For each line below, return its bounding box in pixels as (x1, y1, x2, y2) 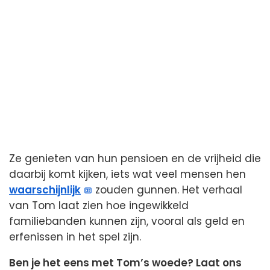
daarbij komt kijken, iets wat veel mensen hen (9, 167, 246, 182)
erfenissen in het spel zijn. (9, 230, 141, 245)
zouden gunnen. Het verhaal (92, 183, 243, 198)
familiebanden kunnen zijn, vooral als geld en (9, 214, 245, 229)
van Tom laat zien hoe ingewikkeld (9, 198, 189, 213)
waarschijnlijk (9, 183, 81, 198)
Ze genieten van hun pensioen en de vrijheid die (9, 151, 261, 166)
